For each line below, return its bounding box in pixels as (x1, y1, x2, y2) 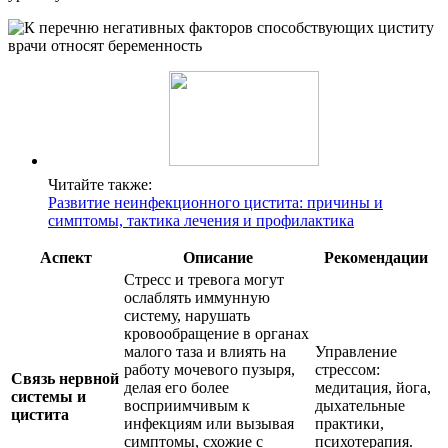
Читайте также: (48, 176, 152, 194)
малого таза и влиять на (124, 343, 286, 361)
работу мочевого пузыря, (124, 361, 295, 379)
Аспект (39, 249, 92, 267)
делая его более (124, 379, 229, 397)
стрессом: (315, 361, 380, 379)
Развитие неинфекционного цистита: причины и (48, 194, 383, 212)
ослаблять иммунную (124, 289, 270, 307)
